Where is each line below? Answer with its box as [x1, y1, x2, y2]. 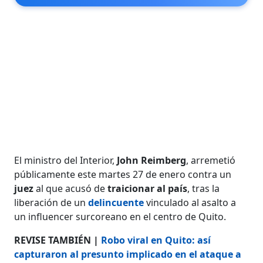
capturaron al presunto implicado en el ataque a [14, 247, 242, 261]
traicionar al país [107, 181, 188, 195]
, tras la [187, 181, 220, 195]
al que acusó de [33, 181, 108, 195]
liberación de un [14, 195, 89, 209]
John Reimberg [117, 153, 187, 167]
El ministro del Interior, [14, 153, 117, 167]
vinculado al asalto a [144, 195, 237, 209]
